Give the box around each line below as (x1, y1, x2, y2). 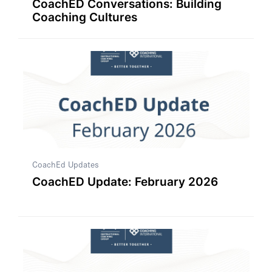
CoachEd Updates (32, 157, 99, 171)
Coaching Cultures (32, 10, 137, 24)
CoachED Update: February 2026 (32, 174, 218, 189)
